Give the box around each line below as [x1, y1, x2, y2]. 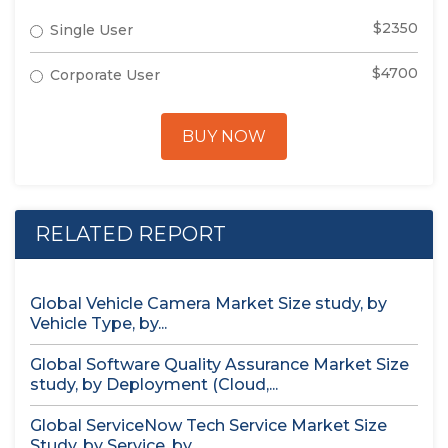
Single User [50, 21, 133, 39]
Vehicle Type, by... [30, 314, 167, 333]
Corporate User [50, 66, 160, 84]
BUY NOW [182, 127, 266, 146]
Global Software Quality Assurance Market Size [30, 355, 409, 374]
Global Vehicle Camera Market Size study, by [30, 294, 387, 313]
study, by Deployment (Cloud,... [30, 375, 278, 394]
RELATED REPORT [35, 222, 226, 246]
